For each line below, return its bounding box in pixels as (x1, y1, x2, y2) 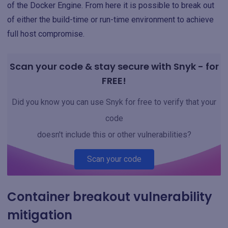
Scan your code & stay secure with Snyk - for (9, 60, 219, 73)
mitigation (7, 206, 72, 223)
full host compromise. (7, 28, 84, 39)
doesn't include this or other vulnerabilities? (37, 129, 191, 139)
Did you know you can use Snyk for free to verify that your (12, 97, 216, 107)
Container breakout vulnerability (7, 188, 212, 205)
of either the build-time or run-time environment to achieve (7, 14, 214, 24)
